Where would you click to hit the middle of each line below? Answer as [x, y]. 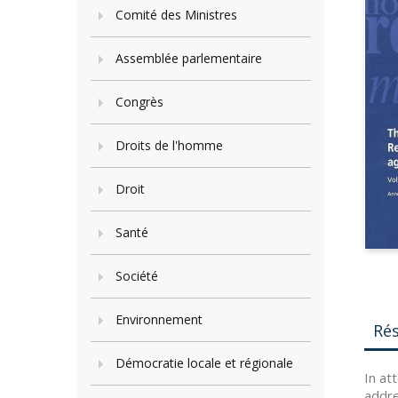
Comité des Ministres [176, 15]
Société [137, 276]
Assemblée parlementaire [189, 58]
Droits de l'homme [169, 145]
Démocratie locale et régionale [204, 363]
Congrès [139, 102]
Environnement [159, 319]
